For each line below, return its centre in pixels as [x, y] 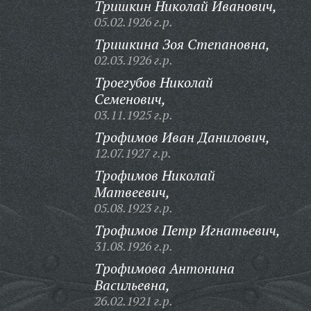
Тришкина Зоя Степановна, [182, 44]
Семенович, [130, 99]
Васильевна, [132, 285]
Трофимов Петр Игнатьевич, [187, 230]
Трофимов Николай [154, 175]
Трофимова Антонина [164, 268]
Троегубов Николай [153, 82]
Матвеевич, [132, 192]
